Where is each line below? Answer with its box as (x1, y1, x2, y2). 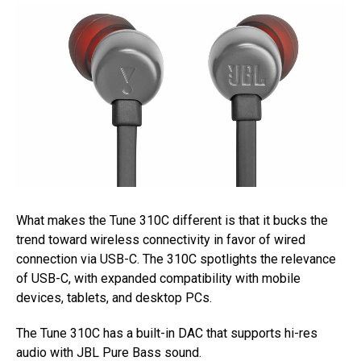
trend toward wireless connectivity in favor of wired (16, 232, 305, 248)
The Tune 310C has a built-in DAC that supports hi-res (16, 326, 317, 342)
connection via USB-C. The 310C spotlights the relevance (16, 251, 336, 268)
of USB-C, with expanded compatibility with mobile (16, 271, 301, 287)
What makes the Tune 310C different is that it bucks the (16, 213, 328, 229)
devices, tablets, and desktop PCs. (16, 290, 212, 306)
